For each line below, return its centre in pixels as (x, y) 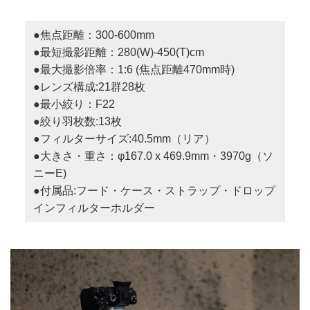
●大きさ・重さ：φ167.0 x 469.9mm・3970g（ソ (153, 156)
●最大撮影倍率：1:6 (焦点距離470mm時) (134, 69)
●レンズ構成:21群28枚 (89, 86)
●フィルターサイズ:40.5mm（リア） (124, 138)
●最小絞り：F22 (74, 104)
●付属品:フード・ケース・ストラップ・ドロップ (154, 190)
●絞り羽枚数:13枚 (77, 121)
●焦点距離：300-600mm (93, 35)
